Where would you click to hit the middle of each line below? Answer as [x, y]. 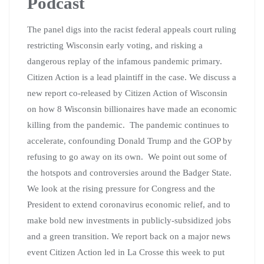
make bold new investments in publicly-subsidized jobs [129, 220]
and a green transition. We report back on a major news [129, 236]
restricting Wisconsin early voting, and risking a [115, 45]
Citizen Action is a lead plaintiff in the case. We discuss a [132, 77]
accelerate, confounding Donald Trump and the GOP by [130, 141]
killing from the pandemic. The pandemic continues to [128, 125]
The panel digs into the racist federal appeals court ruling [132, 29]
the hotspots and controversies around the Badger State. [129, 172]
